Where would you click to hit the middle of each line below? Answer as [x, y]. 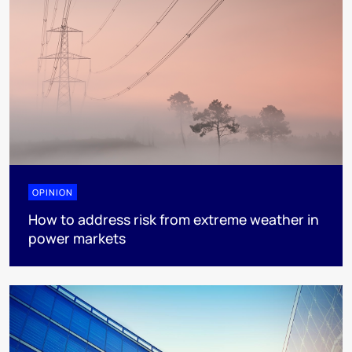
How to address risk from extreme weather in [174, 219]
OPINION [53, 192]
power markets [77, 238]
